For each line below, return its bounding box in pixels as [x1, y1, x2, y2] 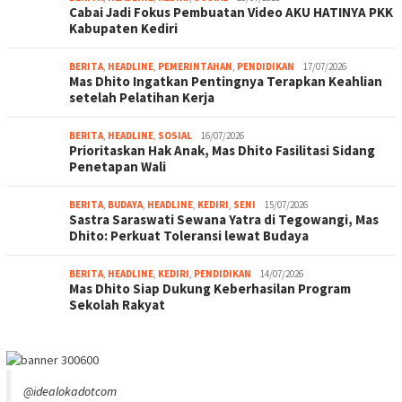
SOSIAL [158, 129, 192, 142]
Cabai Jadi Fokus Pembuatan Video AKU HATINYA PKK [69, 4, 393, 21]
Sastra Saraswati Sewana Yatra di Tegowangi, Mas [69, 211, 379, 228]
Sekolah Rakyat [69, 296, 165, 313]
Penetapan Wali [69, 158, 166, 175]
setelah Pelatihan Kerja [69, 89, 214, 106]
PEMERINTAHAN [158, 60, 232, 73]
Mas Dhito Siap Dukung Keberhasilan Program [69, 280, 351, 297]
